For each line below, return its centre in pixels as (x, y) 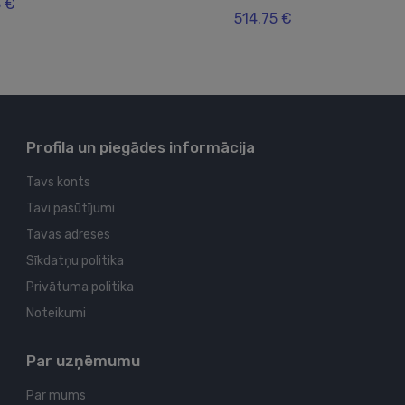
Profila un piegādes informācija (141, 148)
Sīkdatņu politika (75, 261)
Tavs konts (58, 183)
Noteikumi (56, 314)
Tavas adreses (68, 235)
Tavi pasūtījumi (71, 209)
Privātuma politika (80, 287)
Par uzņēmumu (83, 361)
